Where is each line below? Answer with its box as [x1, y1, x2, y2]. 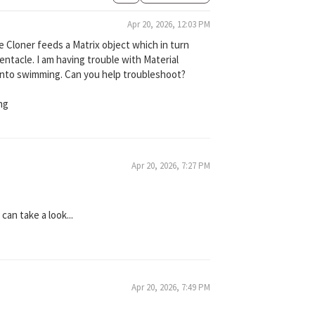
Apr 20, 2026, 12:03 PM [127, 18, 210, 30]
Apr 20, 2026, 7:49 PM [131, 281, 210, 293]
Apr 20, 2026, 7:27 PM [131, 159, 210, 172]
